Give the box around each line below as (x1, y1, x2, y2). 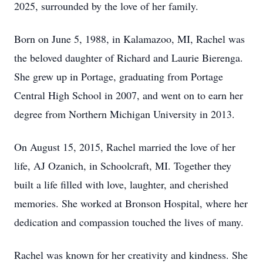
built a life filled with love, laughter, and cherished (14, 177, 228, 191)
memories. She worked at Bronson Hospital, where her (14, 196, 248, 210)
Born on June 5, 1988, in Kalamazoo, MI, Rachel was (14, 32, 245, 46)
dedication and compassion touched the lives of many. (14, 215, 244, 229)
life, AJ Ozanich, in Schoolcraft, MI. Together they (14, 159, 231, 173)
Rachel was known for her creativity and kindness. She (14, 248, 248, 262)
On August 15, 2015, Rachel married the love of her (14, 140, 235, 154)
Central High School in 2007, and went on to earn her (14, 88, 243, 102)
